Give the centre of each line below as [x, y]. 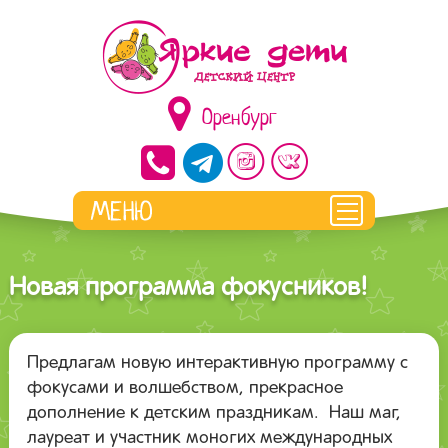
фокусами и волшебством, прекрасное [185, 388]
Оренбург [239, 117]
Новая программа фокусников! [188, 288]
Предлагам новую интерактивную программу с [217, 363]
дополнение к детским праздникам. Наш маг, [214, 413]
